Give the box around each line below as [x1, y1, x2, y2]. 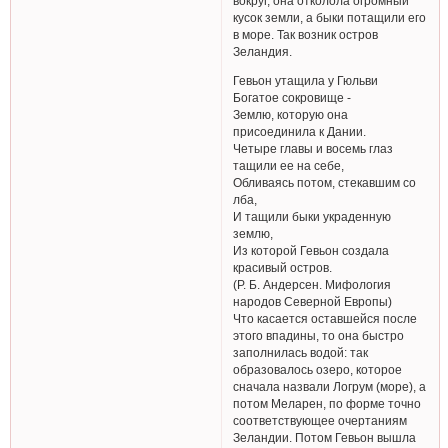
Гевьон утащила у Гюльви [233, 73, 379, 87]
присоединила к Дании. [233, 124, 367, 138]
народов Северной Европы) [233, 294, 393, 308]
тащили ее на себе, [233, 158, 345, 172]
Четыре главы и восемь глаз [233, 141, 394, 155]
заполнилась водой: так [233, 345, 369, 359]
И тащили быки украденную [233, 209, 392, 223]
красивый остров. [233, 260, 333, 274]
